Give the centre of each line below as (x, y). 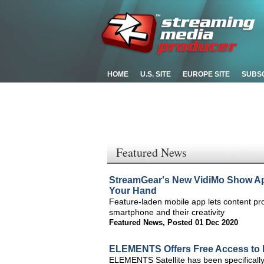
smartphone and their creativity (167, 212)
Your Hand (133, 191)
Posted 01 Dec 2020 (203, 222)
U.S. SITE (156, 74)
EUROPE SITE (206, 74)
